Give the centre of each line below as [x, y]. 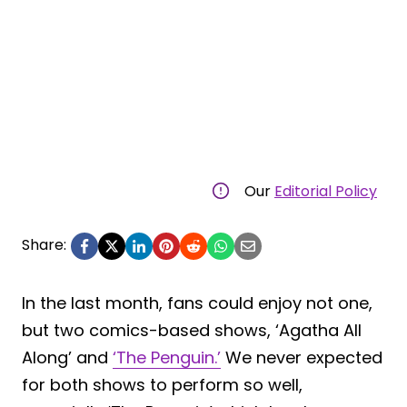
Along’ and [67, 357]
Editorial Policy [326, 191]
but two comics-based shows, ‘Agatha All [192, 330]
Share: [44, 244]
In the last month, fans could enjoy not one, [197, 303]
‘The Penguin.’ [167, 357]
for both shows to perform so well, [162, 384]
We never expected [302, 357]
